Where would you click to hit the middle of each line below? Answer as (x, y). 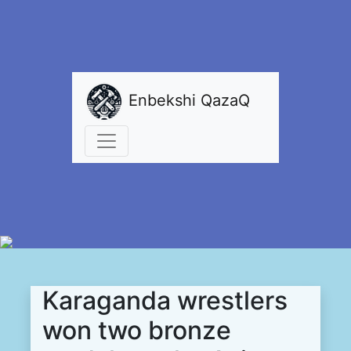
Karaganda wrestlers (165, 300)
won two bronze (137, 330)
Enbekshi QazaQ (187, 101)
